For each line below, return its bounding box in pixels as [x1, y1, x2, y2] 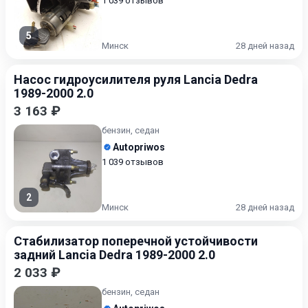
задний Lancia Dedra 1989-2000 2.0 [14, 247, 215, 262]
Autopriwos [113, 142, 165, 153]
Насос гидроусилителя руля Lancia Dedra [14, 72, 258, 87]
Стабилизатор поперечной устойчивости [14, 234, 258, 248]
